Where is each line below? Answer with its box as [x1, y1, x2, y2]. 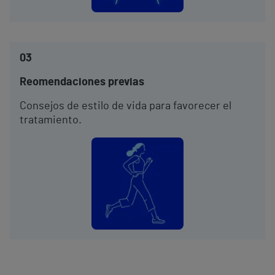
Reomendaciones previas [20, 77, 144, 88]
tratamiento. [20, 115, 82, 126]
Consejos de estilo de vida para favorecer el [20, 101, 231, 112]
